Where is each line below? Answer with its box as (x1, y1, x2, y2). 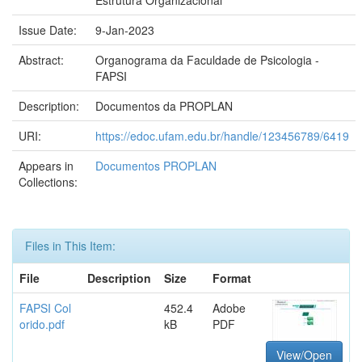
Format (213, 270, 251, 286)
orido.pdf (19, 316, 65, 332)
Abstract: (19, 52, 67, 68)
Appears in (19, 158, 74, 174)
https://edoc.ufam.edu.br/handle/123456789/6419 (95, 128, 349, 144)
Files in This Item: (25, 238, 116, 254)
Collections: (19, 174, 78, 190)
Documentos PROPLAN (95, 158, 217, 174)
